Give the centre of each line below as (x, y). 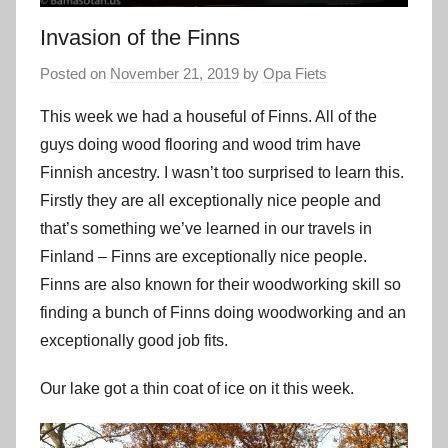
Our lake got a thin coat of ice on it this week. (197, 388)
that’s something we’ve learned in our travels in (206, 228)
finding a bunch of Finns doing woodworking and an (223, 312)
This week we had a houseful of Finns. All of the (208, 116)
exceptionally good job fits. (134, 340)
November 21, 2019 (174, 73)
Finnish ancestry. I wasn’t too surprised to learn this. (222, 172)
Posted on (75, 73)
